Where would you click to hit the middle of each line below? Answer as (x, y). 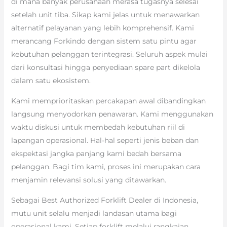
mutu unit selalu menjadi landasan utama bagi (94, 214)
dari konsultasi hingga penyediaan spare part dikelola (105, 68)
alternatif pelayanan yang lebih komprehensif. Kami (102, 28)
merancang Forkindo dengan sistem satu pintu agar (104, 41)
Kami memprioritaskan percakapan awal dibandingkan (108, 101)
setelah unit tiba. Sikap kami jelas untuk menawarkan (105, 15)
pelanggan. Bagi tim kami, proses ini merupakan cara (106, 167)
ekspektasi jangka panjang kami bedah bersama (96, 154)
